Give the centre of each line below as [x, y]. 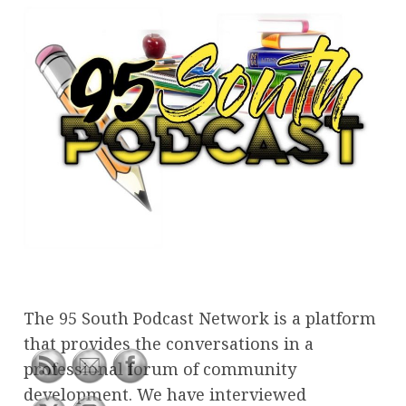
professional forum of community [160, 368]
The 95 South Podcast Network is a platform [200, 318]
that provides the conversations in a [169, 343]
